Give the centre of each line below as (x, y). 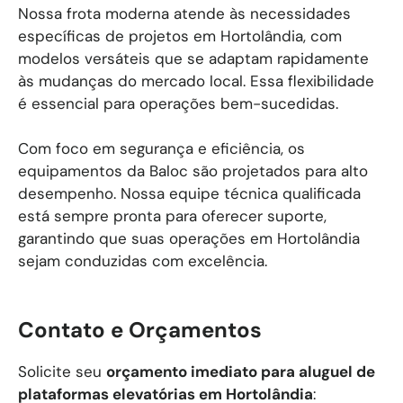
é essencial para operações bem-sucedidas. (178, 103)
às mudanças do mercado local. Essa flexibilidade (196, 81)
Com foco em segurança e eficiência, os (161, 149)
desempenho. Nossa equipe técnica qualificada (189, 194)
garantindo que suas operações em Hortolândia (189, 239)
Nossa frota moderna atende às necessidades (184, 13)
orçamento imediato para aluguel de (241, 372)
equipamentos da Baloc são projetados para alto (193, 171)
